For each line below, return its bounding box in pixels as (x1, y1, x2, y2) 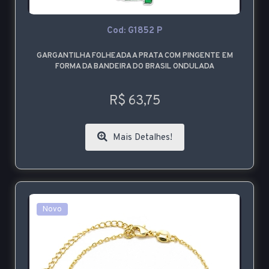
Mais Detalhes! (110, 132, 172, 144)
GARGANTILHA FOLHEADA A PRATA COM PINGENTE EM (36, 51, 233, 61)
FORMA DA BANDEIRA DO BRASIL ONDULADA (55, 62, 214, 72)
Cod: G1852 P (107, 25, 162, 37)
